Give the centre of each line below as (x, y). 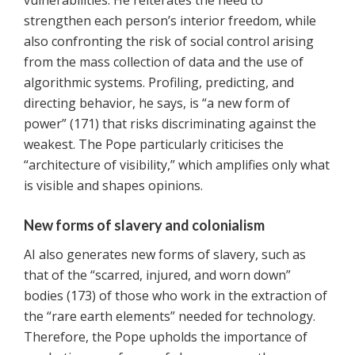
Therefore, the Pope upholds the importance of (166, 337)
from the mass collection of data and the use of (164, 62)
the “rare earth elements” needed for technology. (170, 317)
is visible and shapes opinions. (113, 186)
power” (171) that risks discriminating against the (170, 124)
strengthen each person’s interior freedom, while (170, 21)
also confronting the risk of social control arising (169, 42)
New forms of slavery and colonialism (144, 225)
